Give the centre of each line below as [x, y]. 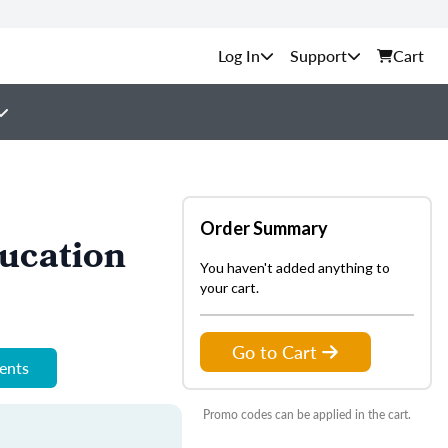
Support [318, 55]
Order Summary [264, 228]
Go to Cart [274, 351]
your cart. [229, 287]
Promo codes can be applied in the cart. [307, 414]
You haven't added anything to [295, 267]
